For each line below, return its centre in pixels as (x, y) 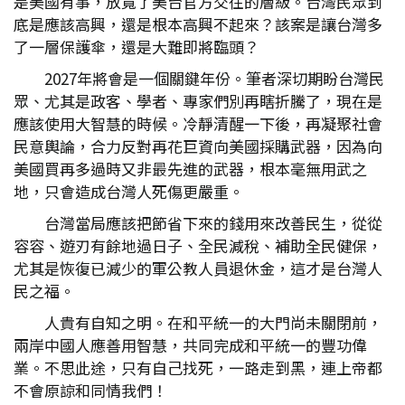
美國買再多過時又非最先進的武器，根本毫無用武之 (190, 169)
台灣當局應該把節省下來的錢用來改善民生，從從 (213, 223)
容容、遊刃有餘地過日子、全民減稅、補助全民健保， (198, 245)
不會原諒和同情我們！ (90, 390)
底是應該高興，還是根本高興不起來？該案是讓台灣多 (198, 24)
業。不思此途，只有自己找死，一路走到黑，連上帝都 (198, 367)
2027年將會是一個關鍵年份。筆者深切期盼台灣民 (214, 78)
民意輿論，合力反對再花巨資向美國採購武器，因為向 (198, 146)
